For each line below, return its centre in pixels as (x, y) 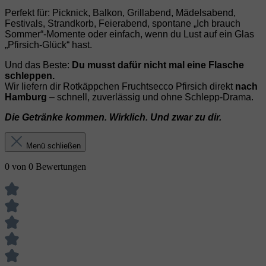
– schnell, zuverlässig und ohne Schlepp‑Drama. (150, 97)
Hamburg (26, 97)
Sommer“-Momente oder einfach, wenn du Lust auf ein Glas (129, 34)
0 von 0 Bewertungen (45, 167)
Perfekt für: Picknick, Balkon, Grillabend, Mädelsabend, (120, 13)
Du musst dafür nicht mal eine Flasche (158, 65)
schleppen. (30, 76)
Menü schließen (53, 146)
